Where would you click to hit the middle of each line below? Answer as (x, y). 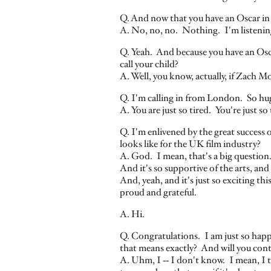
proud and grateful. (158, 192)
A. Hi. (132, 214)
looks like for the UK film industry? (190, 144)
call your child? (149, 64)
